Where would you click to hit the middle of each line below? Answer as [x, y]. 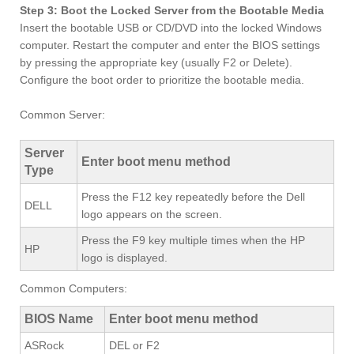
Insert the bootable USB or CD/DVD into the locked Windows [171, 27]
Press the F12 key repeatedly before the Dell [193, 196]
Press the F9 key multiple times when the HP [193, 240]
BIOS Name [59, 318]
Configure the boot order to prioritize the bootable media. [162, 79]
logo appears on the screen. [152, 214]
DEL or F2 [134, 345]
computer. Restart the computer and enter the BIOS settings [170, 45]
